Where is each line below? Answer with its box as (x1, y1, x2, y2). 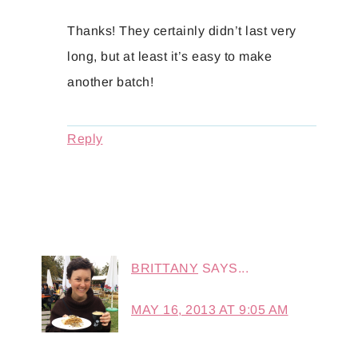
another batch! (67, 75, 153, 89)
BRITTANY (131, 261, 198, 276)
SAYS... (201, 261, 249, 276)
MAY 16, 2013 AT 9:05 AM (131, 303, 288, 317)
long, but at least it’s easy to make (67, 50, 272, 64)
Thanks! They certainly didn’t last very (67, 24, 296, 38)
